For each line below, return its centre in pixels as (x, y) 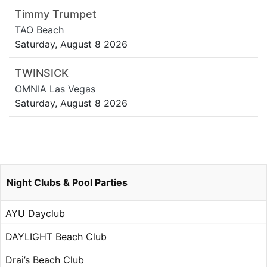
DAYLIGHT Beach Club (56, 237)
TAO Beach (39, 30)
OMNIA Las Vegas (55, 89)
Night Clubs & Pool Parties (67, 183)
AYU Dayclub (35, 214)
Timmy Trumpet (56, 14)
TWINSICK (42, 73)
